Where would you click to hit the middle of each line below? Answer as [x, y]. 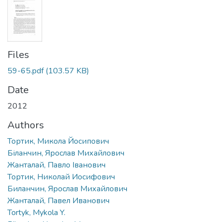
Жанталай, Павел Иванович [58, 200]
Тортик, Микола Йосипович [58, 141]
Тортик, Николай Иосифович [61, 177]
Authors [26, 125]
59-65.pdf [26, 71]
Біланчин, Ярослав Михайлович [66, 153]
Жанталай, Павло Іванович [56, 165]
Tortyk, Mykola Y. [36, 212]
